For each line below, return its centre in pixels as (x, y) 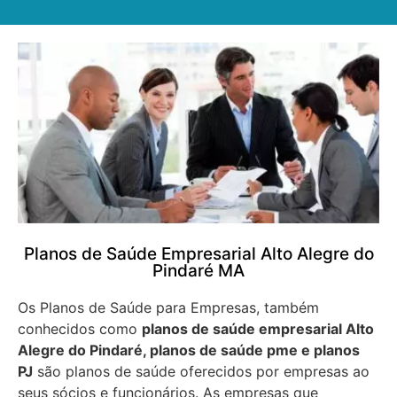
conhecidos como (80, 328)
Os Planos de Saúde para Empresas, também (168, 307)
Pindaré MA (198, 270)
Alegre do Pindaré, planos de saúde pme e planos (189, 350)
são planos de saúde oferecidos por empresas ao (201, 371)
